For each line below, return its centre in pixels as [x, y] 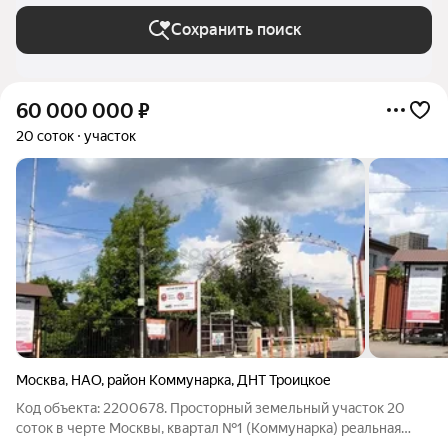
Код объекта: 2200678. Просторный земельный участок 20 [210, 408]
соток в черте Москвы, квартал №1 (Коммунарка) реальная [178, 428]
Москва [40, 380]
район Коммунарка [169, 380]
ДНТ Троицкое [284, 380]
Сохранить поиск [236, 29]
